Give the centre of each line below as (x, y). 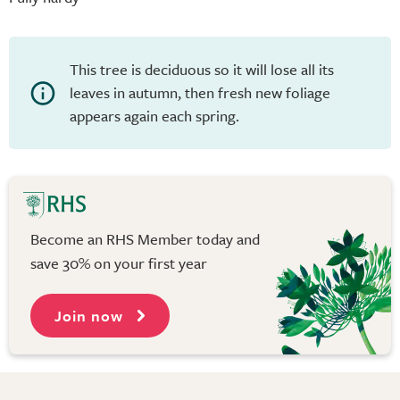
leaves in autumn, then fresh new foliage (200, 92)
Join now (91, 316)
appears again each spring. (154, 115)
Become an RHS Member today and (145, 238)
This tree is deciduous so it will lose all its (202, 69)
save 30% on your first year (119, 262)
